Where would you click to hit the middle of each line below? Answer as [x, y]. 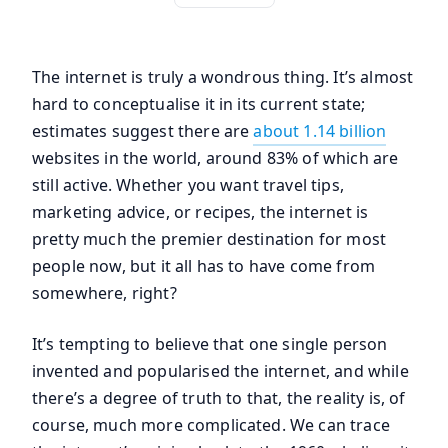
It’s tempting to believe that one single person [210, 344]
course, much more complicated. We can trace [211, 425]
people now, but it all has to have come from [204, 266]
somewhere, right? [104, 293]
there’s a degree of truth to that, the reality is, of [219, 398]
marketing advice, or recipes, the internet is [200, 212]
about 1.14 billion [320, 131]
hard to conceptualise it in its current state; [199, 104]
